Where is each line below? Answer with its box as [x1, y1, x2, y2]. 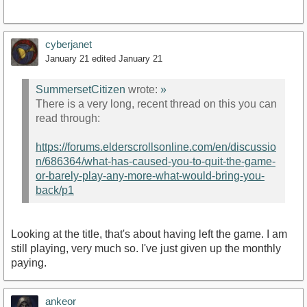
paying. [11, 257, 47, 269]
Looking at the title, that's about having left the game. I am [11, 228, 287, 240]
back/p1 [36, 184, 74, 196]
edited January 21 [92, 53, 162, 64]
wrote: [125, 83, 160, 95]
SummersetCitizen [36, 83, 125, 95]
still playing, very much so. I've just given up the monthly [11, 243, 281, 254]
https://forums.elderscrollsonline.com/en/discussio [36, 140, 276, 153]
